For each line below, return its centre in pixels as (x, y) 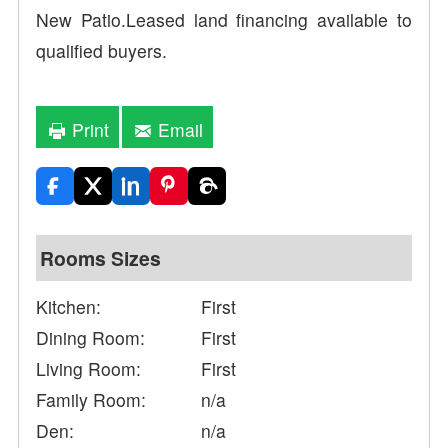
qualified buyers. (102, 51)
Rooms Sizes (101, 258)
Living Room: (89, 369)
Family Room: (91, 400)
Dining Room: (91, 338)
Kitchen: (69, 307)
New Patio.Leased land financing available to (224, 20)
